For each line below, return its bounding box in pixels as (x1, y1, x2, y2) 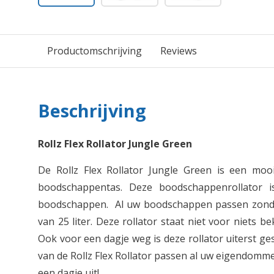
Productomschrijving (47, 44, 142, 57)
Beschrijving (38, 98, 146, 122)
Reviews (160, 44, 197, 57)
